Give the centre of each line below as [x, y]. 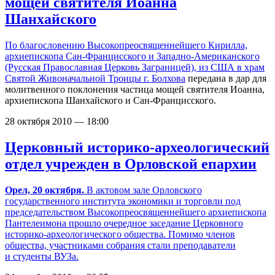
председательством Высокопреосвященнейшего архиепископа [136, 212]
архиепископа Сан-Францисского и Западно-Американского [132, 56]
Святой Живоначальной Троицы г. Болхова [95, 78]
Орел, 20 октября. [45, 190]
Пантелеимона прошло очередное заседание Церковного [124, 223]
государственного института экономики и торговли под [123, 201]
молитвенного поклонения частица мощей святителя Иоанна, [135, 89]
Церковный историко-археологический [137, 147]
